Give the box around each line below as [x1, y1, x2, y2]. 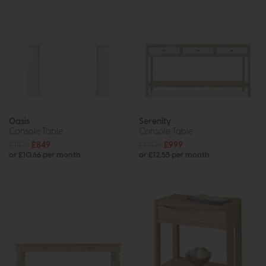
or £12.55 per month [139, 151, 210, 159]
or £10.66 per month [9, 151, 81, 159]
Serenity [139, 116, 171, 126]
